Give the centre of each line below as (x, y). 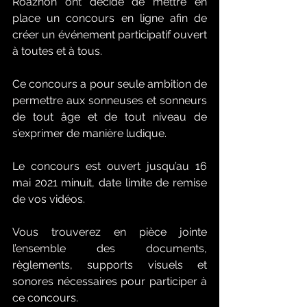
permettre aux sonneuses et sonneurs (110, 101)
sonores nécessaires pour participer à (110, 282)
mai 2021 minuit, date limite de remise (110, 183)
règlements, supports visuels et (110, 265)
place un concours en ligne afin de (110, 19)
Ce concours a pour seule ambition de (110, 84)
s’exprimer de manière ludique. (89, 134)
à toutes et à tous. (57, 51)
